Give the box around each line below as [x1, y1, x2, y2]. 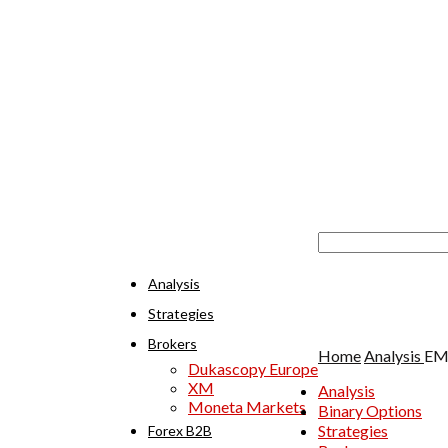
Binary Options [318, 400, 422, 420]
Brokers [148, 334, 197, 352]
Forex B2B [148, 421, 212, 439]
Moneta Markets [188, 396, 306, 416]
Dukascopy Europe [188, 358, 318, 378]
